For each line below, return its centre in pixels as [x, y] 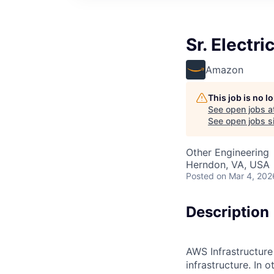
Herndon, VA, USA [228, 164]
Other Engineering [228, 152]
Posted [200, 176]
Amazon [224, 69]
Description [228, 212]
